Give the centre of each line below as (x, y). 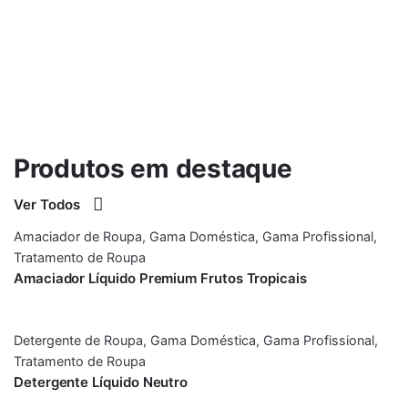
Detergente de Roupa (78, 341)
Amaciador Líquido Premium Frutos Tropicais (160, 279)
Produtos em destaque (153, 169)
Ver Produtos (88, 21)
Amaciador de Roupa (78, 237)
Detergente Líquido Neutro (101, 382)
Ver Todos (49, 205)
